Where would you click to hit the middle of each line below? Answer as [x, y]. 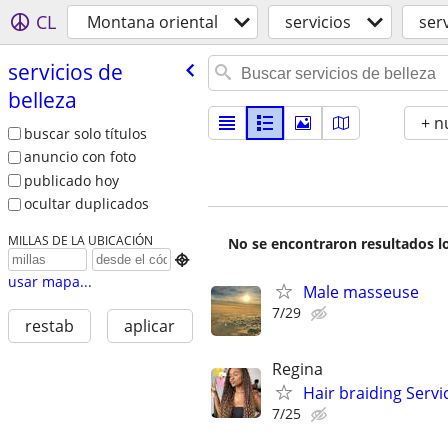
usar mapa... [49, 282]
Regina [297, 369]
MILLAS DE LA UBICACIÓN [80, 240]
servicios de [65, 71]
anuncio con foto [79, 157]
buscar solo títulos [85, 133]
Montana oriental [152, 22]
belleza [42, 99]
